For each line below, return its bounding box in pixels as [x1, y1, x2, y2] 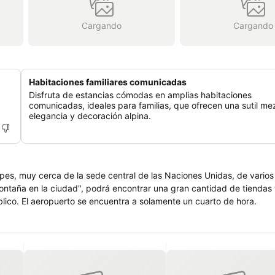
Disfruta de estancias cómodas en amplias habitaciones [29, 90, 252, 100]
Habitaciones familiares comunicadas [29, 77, 187, 87]
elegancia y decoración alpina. [29, 110, 151, 121]
